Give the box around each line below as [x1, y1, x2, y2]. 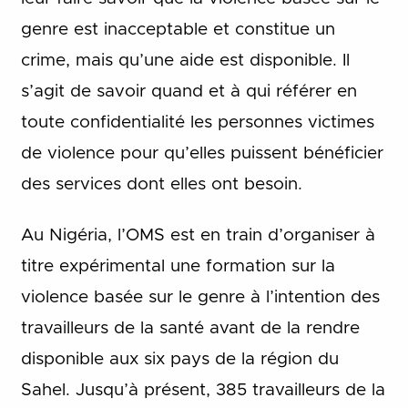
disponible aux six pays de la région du [20, 351, 339, 368]
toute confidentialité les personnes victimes [20, 113, 374, 131]
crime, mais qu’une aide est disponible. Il [20, 51, 350, 69]
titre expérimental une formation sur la [20, 258, 335, 275]
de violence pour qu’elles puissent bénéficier [20, 144, 383, 162]
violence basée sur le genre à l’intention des [20, 289, 380, 306]
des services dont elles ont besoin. [20, 175, 302, 193]
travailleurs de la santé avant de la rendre [20, 320, 360, 337]
